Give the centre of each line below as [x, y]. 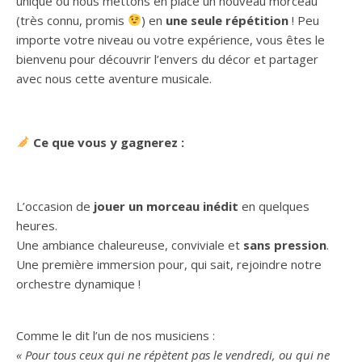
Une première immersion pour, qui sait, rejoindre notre [169, 264]
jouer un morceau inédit [166, 206]
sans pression [285, 244]
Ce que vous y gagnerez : [109, 142]
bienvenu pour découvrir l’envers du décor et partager [167, 59]
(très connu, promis [72, 20]
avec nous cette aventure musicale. [114, 78]
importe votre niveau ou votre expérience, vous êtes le [170, 39]
